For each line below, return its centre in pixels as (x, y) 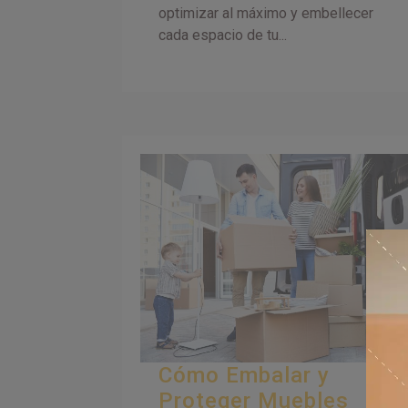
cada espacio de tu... (223, 35)
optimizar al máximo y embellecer (266, 13)
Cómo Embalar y (245, 375)
